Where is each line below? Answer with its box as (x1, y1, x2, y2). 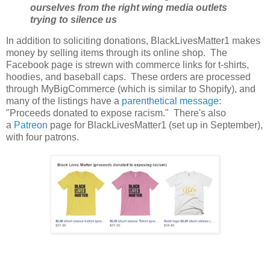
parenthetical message (122, 96, 219, 107)
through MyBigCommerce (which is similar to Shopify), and (6, 84, 256, 95)
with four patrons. (6, 132, 81, 143)
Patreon (14, 120, 48, 131)
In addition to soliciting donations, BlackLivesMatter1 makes (6, 36, 260, 46)
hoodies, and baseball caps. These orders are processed (6, 72, 251, 83)
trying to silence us (30, 14, 117, 25)
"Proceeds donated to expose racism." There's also (6, 108, 226, 119)
